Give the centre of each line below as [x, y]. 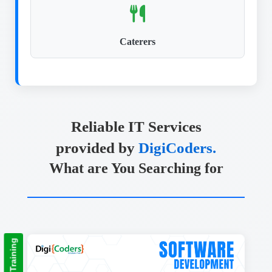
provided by [97, 148]
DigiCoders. [177, 148]
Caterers [138, 42]
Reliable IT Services [136, 127]
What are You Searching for [136, 168]
